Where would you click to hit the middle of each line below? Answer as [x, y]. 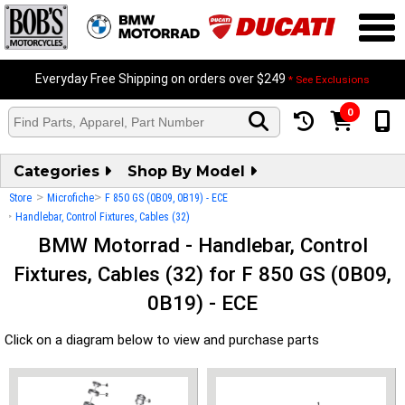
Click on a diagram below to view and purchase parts [162, 340]
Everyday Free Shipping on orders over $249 [162, 79]
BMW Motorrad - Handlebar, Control [202, 245]
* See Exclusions [329, 80]
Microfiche [71, 198]
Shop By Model [188, 171]
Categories [59, 171]
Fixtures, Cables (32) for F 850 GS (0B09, [202, 274]
